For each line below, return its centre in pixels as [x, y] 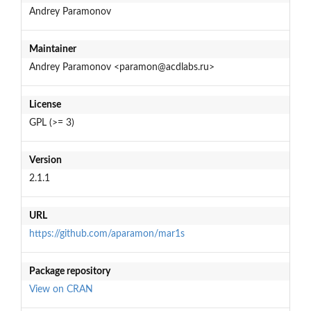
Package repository [69, 271]
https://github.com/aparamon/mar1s [107, 234]
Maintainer [52, 49]
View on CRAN [61, 289]
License [45, 104]
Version [45, 160]
